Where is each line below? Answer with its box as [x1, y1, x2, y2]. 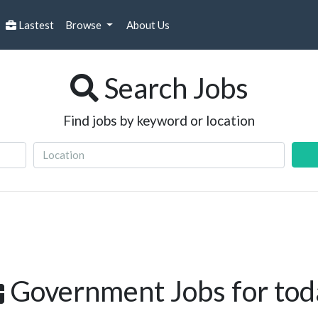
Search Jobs [98, 71, 248, 105]
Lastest [16, 18, 54, 32]
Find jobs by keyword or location [63, 112, 255, 128]
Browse [65, 18, 104, 32]
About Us [124, 18, 170, 32]
